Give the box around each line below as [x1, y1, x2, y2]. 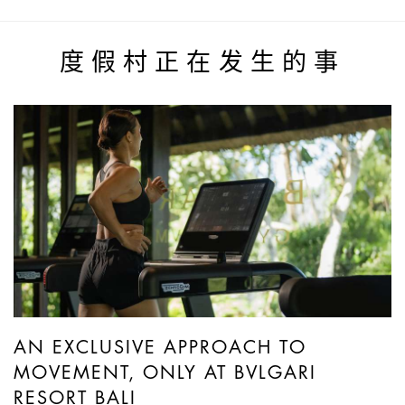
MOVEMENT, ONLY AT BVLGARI [14, 363, 316, 382]
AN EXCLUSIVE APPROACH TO [14, 338, 306, 357]
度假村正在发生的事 [60, 51, 345, 76]
